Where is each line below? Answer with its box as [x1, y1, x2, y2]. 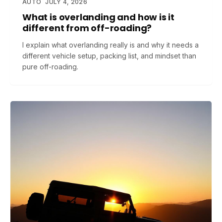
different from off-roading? [22, 22, 152, 34]
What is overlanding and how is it [22, 11, 175, 23]
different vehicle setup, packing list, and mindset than [22, 52, 196, 60]
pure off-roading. [22, 62, 78, 71]
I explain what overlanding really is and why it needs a [22, 41, 199, 49]
